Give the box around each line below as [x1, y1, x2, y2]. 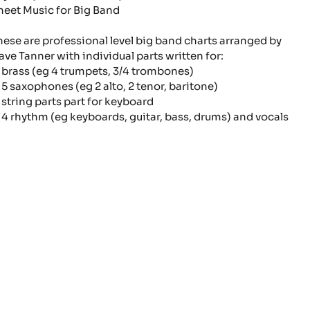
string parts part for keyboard [1, 95, 154, 108]
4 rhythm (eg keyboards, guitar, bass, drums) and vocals [1, 110, 289, 123]
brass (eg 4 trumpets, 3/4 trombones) [1, 64, 194, 77]
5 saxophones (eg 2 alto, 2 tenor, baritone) [1, 80, 218, 93]
